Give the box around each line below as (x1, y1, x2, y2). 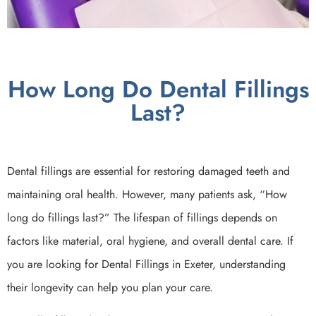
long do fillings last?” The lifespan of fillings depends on (7, 209, 277, 226)
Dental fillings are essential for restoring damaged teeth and (7, 162, 290, 179)
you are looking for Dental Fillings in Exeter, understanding (7, 255, 286, 272)
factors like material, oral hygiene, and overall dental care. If (7, 232, 293, 249)
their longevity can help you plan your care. (7, 279, 213, 296)
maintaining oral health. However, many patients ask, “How (7, 186, 287, 202)
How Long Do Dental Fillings (7, 72, 309, 106)
